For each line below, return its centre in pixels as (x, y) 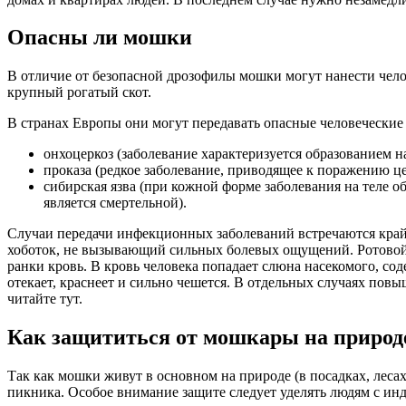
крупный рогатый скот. (79, 92)
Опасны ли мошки (100, 38)
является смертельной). (115, 203)
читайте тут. (45, 299)
